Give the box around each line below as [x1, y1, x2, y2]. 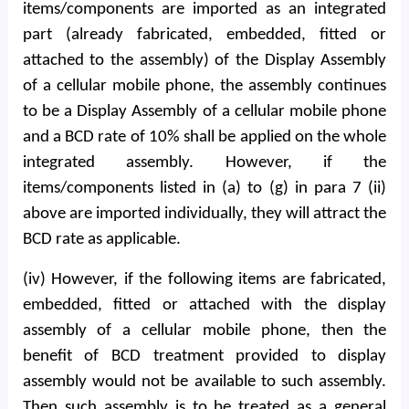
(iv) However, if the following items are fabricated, [22, 271, 387, 288]
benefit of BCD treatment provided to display [22, 348, 387, 365]
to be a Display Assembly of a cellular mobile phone [22, 103, 387, 121]
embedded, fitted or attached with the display [22, 297, 387, 314]
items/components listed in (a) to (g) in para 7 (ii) [22, 180, 387, 197]
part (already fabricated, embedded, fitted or [22, 26, 387, 44]
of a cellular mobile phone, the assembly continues [22, 78, 387, 95]
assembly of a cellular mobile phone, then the [22, 322, 387, 340]
